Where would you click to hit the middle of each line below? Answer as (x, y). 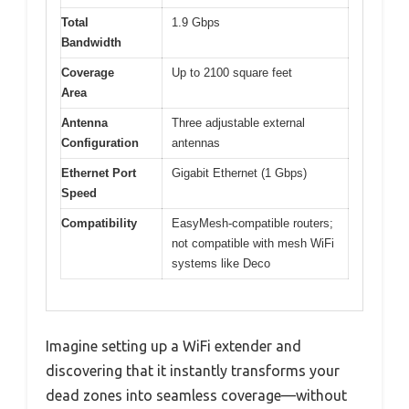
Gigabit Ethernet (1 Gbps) (239, 173)
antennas (196, 142)
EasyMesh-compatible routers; (252, 223)
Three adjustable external (238, 122)
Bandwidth (91, 42)
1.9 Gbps (196, 22)
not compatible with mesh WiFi (253, 243)
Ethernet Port (99, 173)
